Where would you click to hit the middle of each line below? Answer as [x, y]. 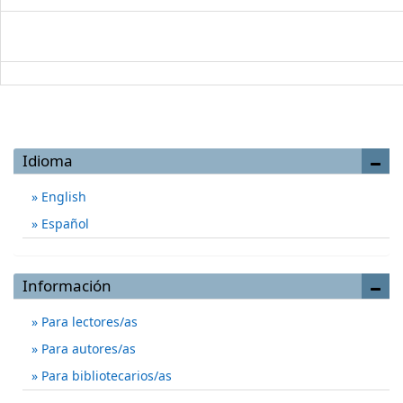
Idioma [48, 161]
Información [67, 286]
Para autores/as [87, 349]
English [62, 197]
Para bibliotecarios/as [105, 376]
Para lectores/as [88, 322]
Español [63, 224]
